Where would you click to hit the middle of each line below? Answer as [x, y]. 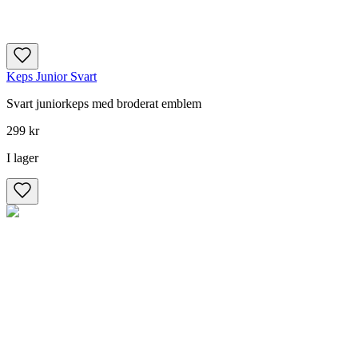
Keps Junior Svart [52, 76]
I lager [22, 157]
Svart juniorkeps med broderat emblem [104, 103]
